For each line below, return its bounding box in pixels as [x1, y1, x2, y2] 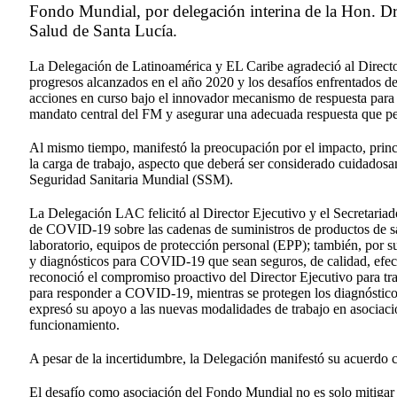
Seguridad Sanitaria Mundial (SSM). [29, 172, 234, 188]
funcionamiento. [29, 317, 121, 333]
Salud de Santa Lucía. [29, 21, 178, 41]
